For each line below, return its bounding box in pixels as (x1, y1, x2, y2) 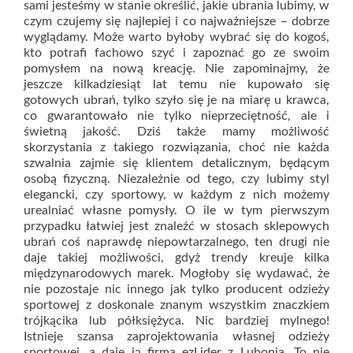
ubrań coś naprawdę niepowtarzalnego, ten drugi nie (24, 235, 329, 248)
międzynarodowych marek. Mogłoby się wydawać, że (24, 266, 329, 280)
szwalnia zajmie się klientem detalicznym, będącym (24, 156, 329, 169)
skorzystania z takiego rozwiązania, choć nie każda (24, 140, 329, 154)
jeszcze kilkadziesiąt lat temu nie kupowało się (24, 77, 329, 91)
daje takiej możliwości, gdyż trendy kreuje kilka (24, 251, 329, 264)
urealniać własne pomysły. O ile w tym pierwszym (24, 203, 329, 217)
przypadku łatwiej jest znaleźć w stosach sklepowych (24, 219, 329, 232)
